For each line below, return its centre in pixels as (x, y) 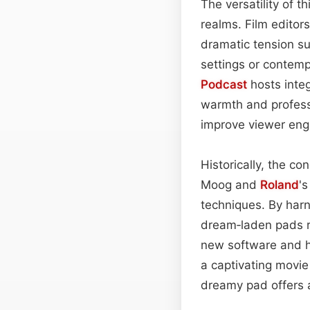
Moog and (230, 184)
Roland (280, 184)
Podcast (224, 84)
